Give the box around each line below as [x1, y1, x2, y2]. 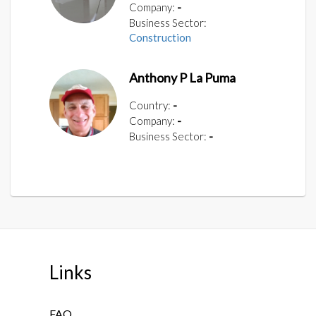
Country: [129, 98, 171, 111]
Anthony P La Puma [129, 69, 236, 85]
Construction [129, 30, 191, 44]
